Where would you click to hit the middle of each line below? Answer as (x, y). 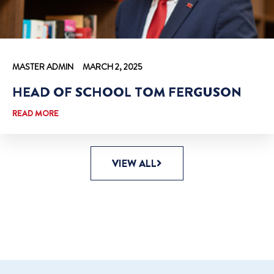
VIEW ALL (134, 163)
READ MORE (35, 113)
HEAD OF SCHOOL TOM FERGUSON (127, 92)
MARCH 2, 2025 (113, 66)
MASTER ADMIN (43, 66)
